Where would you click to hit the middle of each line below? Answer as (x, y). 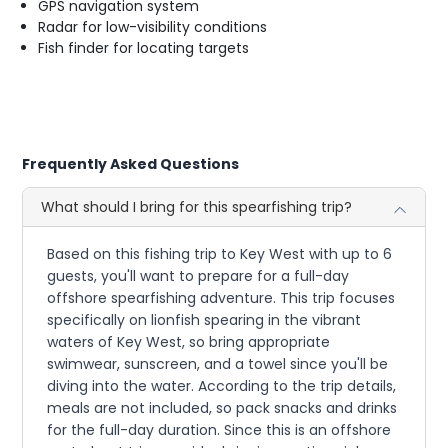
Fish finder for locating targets (144, 47)
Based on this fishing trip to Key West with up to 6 (220, 253)
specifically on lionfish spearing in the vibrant (204, 319)
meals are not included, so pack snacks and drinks (222, 407)
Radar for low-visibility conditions (153, 26)
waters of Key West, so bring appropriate (189, 341)
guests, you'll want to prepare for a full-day (198, 275)
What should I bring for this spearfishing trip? (197, 206)
